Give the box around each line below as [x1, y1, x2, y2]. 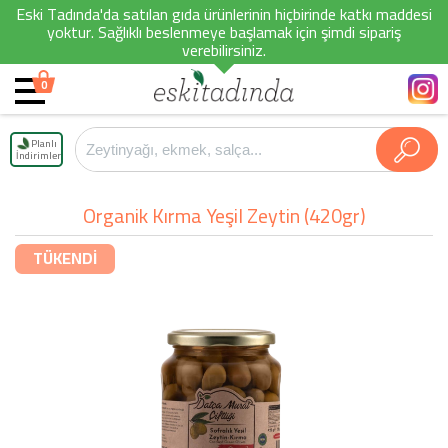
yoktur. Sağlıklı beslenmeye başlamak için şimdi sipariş [47, 17, 401, 47]
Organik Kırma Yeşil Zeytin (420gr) [82, 197, 366, 234]
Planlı [31, 134, 57, 153]
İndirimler [16, 146, 61, 165]
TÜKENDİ [33, 243, 97, 273]
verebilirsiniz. [182, 35, 266, 65]
